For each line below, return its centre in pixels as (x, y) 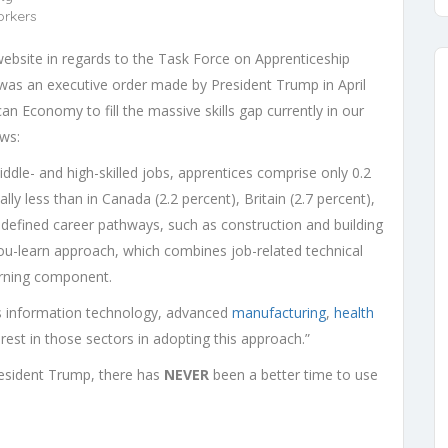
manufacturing (279, 312)
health (354, 312)
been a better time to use (293, 374)
